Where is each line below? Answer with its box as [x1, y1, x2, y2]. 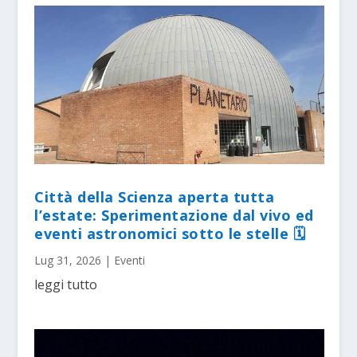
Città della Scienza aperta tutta [34, 186, 275, 206]
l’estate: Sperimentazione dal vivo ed [34, 205, 314, 225]
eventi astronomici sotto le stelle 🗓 [34, 223, 306, 243]
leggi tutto [34, 275, 98, 293]
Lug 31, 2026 [34, 252, 102, 268]
